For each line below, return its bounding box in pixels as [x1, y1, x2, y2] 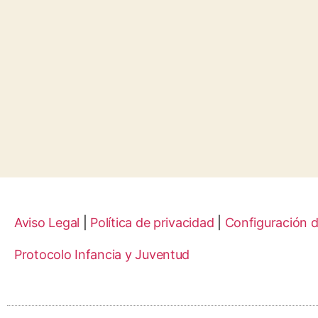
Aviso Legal [14, 215, 80, 231]
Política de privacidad [90, 215, 214, 231]
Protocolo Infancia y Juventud [14, 247, 190, 263]
